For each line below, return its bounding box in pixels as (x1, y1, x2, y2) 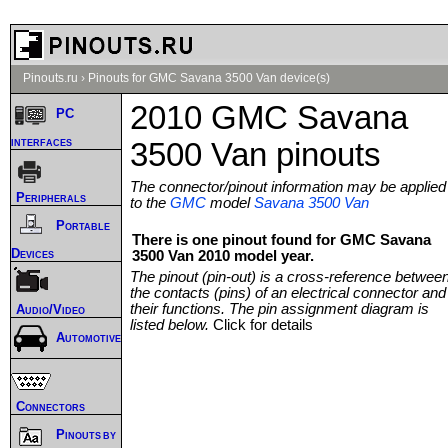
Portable (56, 218, 110, 234)
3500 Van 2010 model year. (132, 247, 314, 264)
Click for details (213, 316, 313, 333)
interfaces (11, 133, 72, 149)
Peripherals (16, 189, 86, 205)
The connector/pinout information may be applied (130, 178, 446, 195)
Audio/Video (16, 301, 85, 317)
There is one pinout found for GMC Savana (132, 231, 431, 248)
